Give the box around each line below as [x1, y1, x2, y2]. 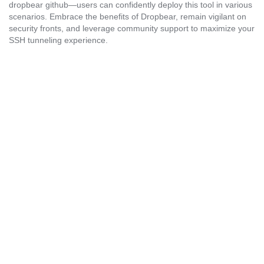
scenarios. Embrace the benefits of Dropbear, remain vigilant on [9, 12, 246, 21]
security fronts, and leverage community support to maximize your [9, 24, 255, 33]
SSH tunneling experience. [9, 35, 108, 45]
